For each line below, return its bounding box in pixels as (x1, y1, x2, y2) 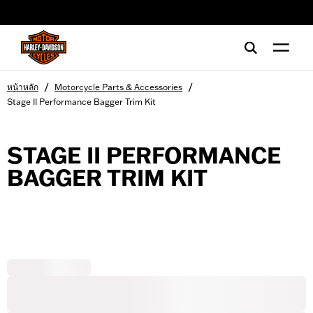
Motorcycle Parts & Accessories (54, 82, 182, 92)
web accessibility (24, 12, 92, 23)
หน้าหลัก (7, 82, 38, 92)
